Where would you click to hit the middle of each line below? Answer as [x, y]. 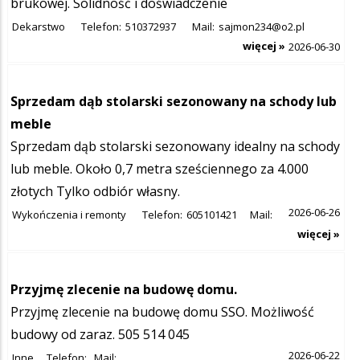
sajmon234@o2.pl [262, 26]
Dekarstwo [39, 26]
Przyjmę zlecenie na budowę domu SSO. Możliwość [162, 311]
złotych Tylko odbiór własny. [95, 191]
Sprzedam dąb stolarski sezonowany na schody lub [174, 101]
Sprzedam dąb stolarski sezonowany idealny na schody [175, 146]
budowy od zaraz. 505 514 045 [100, 334]
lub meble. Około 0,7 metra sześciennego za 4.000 [160, 168]
